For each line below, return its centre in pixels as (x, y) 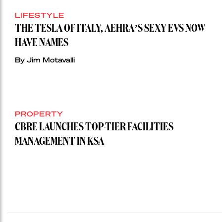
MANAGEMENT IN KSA (59, 142)
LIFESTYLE (40, 15)
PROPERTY (39, 114)
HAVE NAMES (42, 43)
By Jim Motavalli (45, 60)
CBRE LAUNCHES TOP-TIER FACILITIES (94, 128)
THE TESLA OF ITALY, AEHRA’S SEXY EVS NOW (110, 29)
